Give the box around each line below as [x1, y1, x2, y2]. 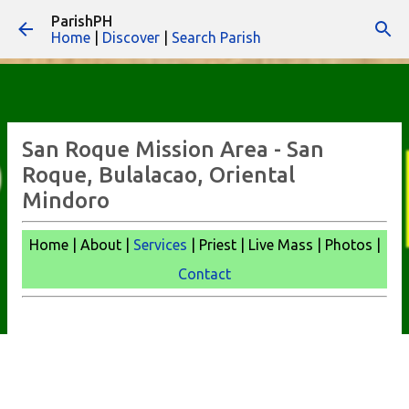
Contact [178, 266, 231, 282]
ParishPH [51, 13, 112, 29]
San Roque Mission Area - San [22, 137, 324, 162]
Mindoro [22, 188, 110, 213]
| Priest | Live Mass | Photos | [186, 236, 381, 253]
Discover [102, 29, 160, 46]
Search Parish [172, 29, 261, 46]
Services [132, 236, 187, 253]
